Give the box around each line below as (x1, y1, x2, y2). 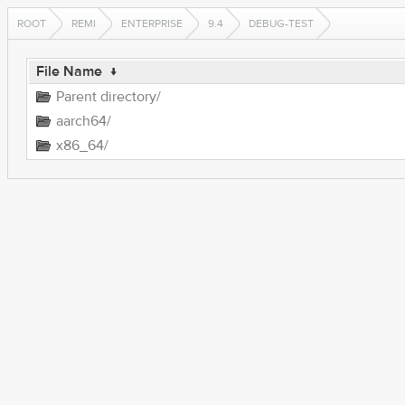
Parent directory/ (55, 88, 161, 106)
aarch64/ (55, 112, 111, 130)
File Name (35, 62, 102, 80)
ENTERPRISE (121, 16, 183, 31)
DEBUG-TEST (249, 16, 314, 31)
